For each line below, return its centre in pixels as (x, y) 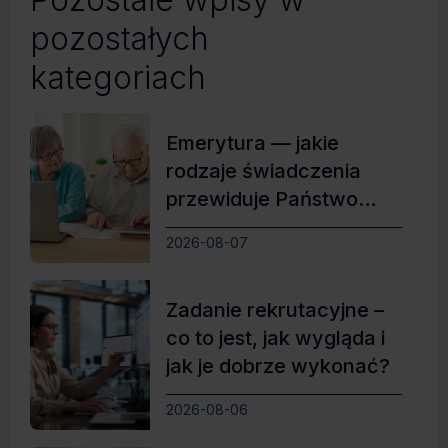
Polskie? (205, 227)
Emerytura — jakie (252, 143)
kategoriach (118, 77)
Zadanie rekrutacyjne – (275, 310)
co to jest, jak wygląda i (275, 338)
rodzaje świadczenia (263, 171)
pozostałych (119, 38)
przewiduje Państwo (262, 199)
